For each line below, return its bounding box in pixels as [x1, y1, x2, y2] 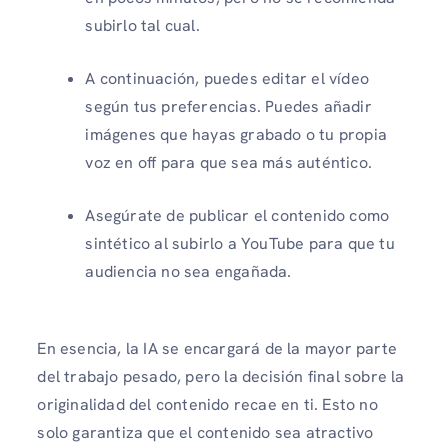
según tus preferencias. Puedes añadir [85, 95, 372, 117]
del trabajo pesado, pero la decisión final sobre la [37, 365, 405, 387]
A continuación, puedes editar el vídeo [85, 67, 369, 89]
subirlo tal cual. [85, 14, 200, 36]
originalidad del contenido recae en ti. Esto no [37, 393, 378, 415]
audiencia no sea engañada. [85, 260, 292, 282]
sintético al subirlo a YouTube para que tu [85, 232, 395, 254]
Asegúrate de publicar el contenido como [85, 204, 390, 226]
